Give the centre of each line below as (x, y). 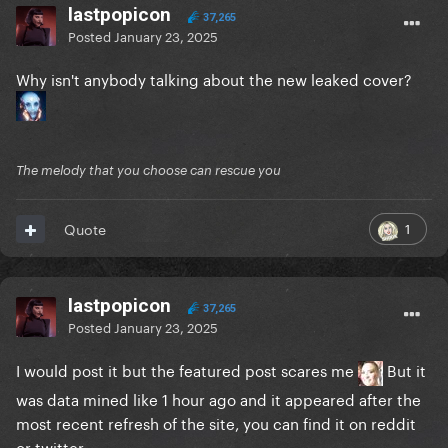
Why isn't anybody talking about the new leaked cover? (216, 78)
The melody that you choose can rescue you (148, 170)
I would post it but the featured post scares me (187, 369)
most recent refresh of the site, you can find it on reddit (216, 421)
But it (404, 369)
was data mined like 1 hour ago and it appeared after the (218, 397)
